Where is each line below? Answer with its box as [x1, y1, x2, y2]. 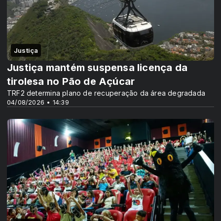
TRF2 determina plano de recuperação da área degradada [7, 88, 206, 97]
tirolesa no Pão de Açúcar [7, 75, 135, 87]
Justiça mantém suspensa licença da [7, 61, 188, 74]
